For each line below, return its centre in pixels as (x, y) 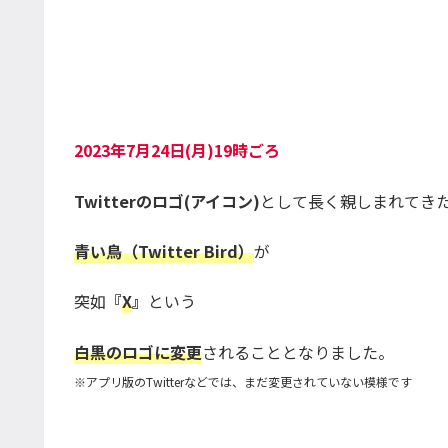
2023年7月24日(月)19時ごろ (177, 150)
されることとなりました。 (298, 351)
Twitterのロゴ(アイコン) (167, 200)
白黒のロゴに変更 (138, 351)
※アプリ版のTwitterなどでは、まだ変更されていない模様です (243, 381)
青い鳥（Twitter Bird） (164, 250)
